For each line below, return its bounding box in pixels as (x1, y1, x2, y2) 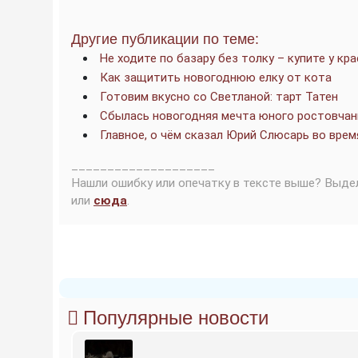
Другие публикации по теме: (71, 31, 259, 47)
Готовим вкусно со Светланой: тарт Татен (100, 89, 338, 104)
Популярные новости (83, 307, 268, 328)
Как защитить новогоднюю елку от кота (100, 70, 332, 85)
